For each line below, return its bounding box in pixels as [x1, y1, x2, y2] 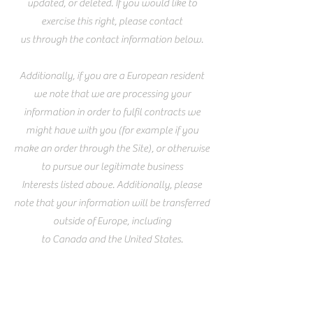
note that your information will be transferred [14, 197, 210, 210]
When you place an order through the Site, [21, 288, 203, 300]
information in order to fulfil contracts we [23, 106, 201, 119]
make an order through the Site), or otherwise [14, 143, 210, 155]
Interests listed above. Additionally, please [22, 179, 202, 191]
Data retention [73, 267, 151, 283]
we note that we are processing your [33, 88, 191, 101]
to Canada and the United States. [41, 233, 183, 246]
